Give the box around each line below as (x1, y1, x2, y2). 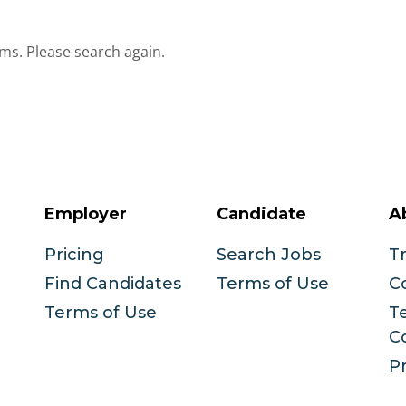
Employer (44, 204, 127, 225)
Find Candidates (44, 274, 181, 295)
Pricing (44, 245, 104, 266)
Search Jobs (217, 245, 321, 266)
